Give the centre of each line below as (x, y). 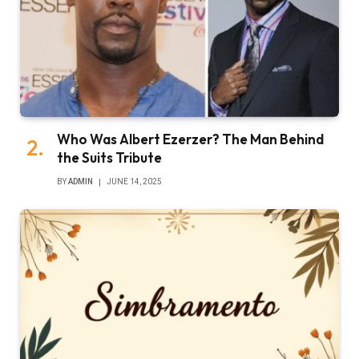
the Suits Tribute (109, 157)
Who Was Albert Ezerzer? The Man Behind (190, 139)
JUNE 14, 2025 (134, 181)
